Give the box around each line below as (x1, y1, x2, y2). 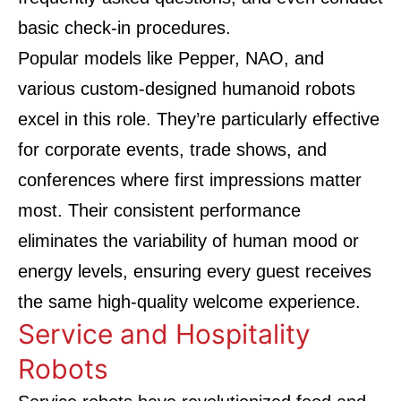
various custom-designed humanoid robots (18, 79, 355, 98)
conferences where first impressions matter (18, 170, 362, 190)
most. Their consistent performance (18, 200, 301, 220)
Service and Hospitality (18, 318, 311, 350)
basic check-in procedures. (18, 18, 231, 38)
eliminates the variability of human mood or (18, 231, 359, 251)
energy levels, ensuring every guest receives (18, 261, 371, 281)
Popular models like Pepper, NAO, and (18, 48, 324, 68)
